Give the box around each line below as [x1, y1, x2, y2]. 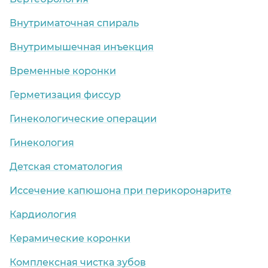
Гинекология [10, 137, 74, 149]
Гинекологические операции [10, 113, 157, 125]
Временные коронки [10, 65, 116, 77]
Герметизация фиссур [10, 89, 121, 101]
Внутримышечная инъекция [10, 41, 154, 53]
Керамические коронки [10, 233, 130, 245]
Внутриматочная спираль [10, 17, 139, 29]
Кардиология [10, 209, 77, 221]
